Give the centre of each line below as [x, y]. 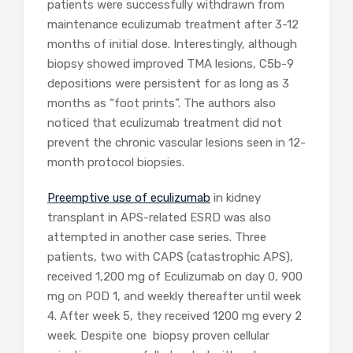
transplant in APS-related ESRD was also [159, 217]
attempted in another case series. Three [157, 237]
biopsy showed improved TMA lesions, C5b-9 [171, 63]
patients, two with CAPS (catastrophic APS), [170, 256]
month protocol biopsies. [116, 162]
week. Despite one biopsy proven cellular [158, 335]
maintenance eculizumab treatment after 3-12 [173, 24]
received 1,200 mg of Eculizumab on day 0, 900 [175, 276]
